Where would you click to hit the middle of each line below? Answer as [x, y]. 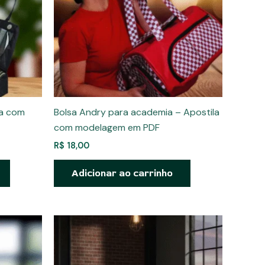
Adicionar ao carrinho [122, 174]
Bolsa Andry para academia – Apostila [137, 112]
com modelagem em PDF [107, 128]
